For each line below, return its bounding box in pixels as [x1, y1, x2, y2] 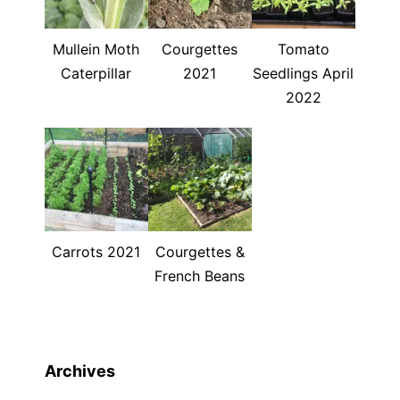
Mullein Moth [53, 39, 140, 58]
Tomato [277, 39, 329, 58]
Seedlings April [253, 63, 354, 82]
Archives [45, 361, 115, 380]
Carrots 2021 [52, 242, 141, 261]
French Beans [154, 266, 246, 285]
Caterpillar [61, 63, 132, 82]
